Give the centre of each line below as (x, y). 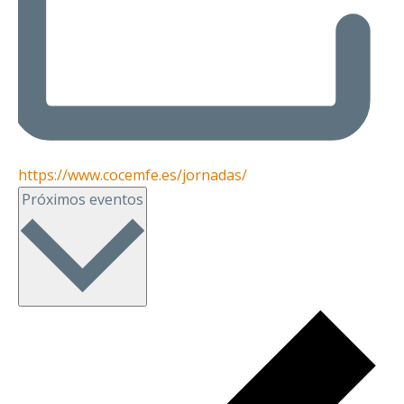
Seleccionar (184, 197)
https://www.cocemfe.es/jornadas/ (132, 175)
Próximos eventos (82, 199)
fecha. (165, 219)
